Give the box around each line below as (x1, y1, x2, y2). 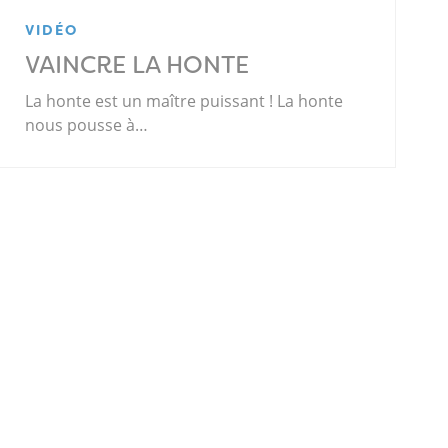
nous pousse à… (25, 114, 149, 137)
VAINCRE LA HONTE (25, 49, 250, 82)
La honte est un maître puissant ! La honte (25, 90, 344, 113)
